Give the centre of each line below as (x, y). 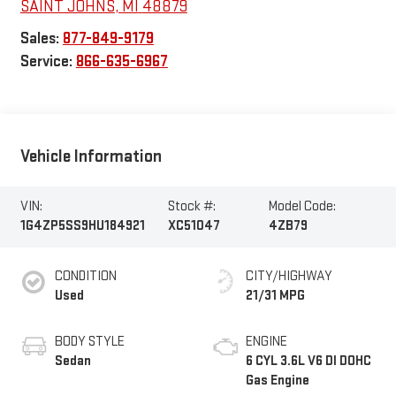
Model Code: (302, 207)
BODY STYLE (89, 342)
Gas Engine (278, 381)
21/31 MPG (275, 296)
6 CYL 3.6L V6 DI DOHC (308, 362)
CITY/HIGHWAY (289, 277)
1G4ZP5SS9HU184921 (82, 226)
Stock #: (191, 207)
